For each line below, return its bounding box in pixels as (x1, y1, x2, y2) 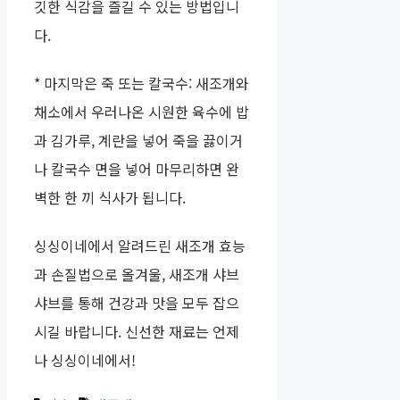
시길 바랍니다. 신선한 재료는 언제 (34, 321, 239, 343)
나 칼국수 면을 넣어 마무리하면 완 (34, 158, 239, 180)
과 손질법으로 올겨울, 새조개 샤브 (34, 263, 239, 286)
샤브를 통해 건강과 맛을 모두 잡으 (34, 292, 239, 314)
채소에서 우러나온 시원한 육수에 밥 (34, 101, 249, 123)
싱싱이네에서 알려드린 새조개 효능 (34, 235, 246, 257)
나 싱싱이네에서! (34, 349, 136, 371)
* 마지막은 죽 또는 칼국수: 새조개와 (34, 72, 249, 95)
